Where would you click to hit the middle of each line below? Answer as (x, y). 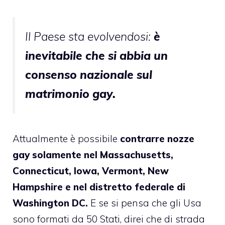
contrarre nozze (156, 138)
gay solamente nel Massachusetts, (93, 154)
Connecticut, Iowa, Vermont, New (91, 171)
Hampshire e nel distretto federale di (99, 187)
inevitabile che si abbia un (96, 55)
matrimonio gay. (70, 93)
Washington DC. (50, 203)
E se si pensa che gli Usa (145, 203)
